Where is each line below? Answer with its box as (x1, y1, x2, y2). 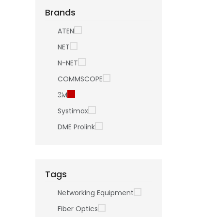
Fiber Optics (58, 203, 98, 214)
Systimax (58, 106, 88, 116)
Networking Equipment (58, 187, 134, 198)
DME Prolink (58, 122, 95, 132)
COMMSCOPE (58, 74, 103, 84)
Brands (45, 6, 76, 18)
